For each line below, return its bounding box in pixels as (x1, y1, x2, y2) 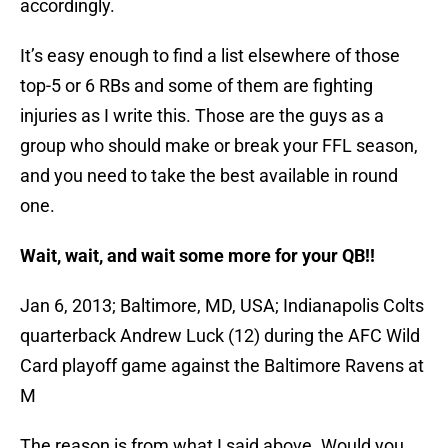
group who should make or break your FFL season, (20, 135, 418, 157)
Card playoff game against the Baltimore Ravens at (20, 355, 424, 377)
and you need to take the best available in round (20, 165, 398, 187)
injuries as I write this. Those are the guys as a (20, 105, 384, 127)
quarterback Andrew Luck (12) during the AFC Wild (20, 325, 420, 347)
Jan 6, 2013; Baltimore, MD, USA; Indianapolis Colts (20, 295, 424, 317)
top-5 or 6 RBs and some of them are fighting (20, 75, 373, 97)
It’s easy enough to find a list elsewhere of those (20, 45, 400, 67)
